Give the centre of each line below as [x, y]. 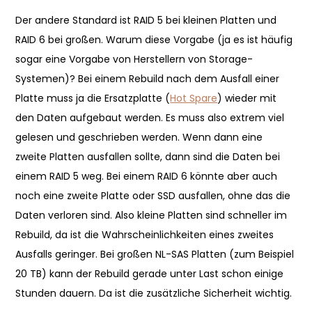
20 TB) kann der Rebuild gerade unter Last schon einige [150, 274]
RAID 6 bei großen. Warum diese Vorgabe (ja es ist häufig [154, 40]
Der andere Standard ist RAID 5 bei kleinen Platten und [146, 20]
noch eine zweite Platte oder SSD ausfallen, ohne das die [153, 196]
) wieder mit [247, 98]
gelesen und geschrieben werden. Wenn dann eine [139, 137]
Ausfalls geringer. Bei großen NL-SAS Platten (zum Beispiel [155, 254]
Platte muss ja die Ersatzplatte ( [93, 98]
